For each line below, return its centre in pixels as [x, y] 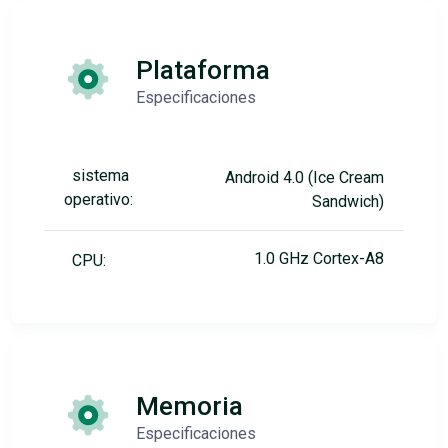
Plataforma [203, 70]
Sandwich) [348, 202]
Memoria [189, 406]
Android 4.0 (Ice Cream [304, 178]
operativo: [98, 200]
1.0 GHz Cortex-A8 [319, 259]
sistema [100, 176]
